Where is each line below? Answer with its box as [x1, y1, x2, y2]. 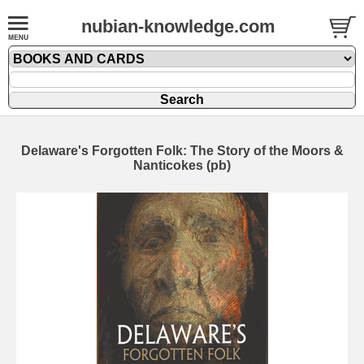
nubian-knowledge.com [81, 16, 275, 37]
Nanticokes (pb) [133, 158, 231, 172]
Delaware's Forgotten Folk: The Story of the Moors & [20, 144, 344, 158]
